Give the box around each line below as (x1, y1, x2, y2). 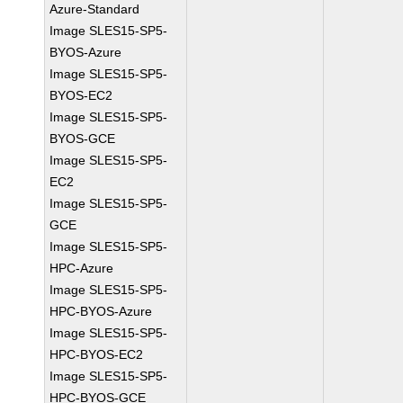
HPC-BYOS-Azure (49, 304, 153, 318)
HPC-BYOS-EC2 (49, 347, 144, 362)
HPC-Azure (49, 261, 114, 275)
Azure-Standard (49, 2, 140, 16)
